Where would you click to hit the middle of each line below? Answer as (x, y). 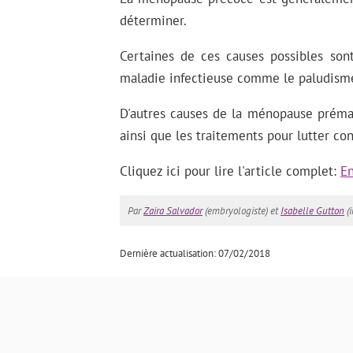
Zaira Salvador (173, 210)
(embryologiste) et (242, 210)
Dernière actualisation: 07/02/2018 (195, 253)
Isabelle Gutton (312, 210)
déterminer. (153, 20)
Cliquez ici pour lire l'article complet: (230, 171)
